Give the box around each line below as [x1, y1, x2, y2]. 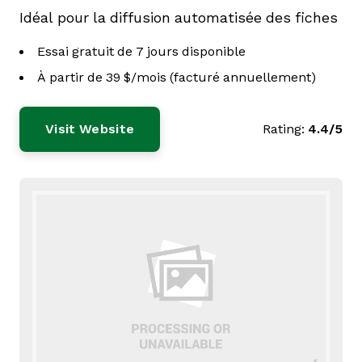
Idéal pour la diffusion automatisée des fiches [19, 10, 338, 26]
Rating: [263, 122, 305, 136]
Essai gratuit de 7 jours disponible [37, 44, 246, 58]
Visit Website [45, 122, 135, 136]
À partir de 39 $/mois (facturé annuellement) [37, 70, 316, 84]
